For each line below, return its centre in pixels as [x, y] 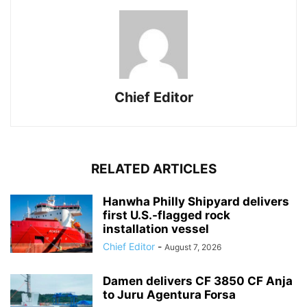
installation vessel [156, 229]
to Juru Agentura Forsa [169, 294]
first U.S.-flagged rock [167, 215]
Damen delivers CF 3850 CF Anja [198, 281]
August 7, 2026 [193, 247]
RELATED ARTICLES [153, 169]
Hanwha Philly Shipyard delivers [196, 201]
